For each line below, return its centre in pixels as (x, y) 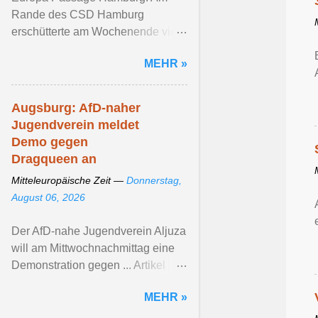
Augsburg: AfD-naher (76, 108)
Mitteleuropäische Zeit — (69, 180)
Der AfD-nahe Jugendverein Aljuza (99, 231)
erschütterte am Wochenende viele (99, 32)
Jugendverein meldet (75, 125)
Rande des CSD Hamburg (78, 15)
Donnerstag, (154, 180)
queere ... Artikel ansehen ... (81, 49)
